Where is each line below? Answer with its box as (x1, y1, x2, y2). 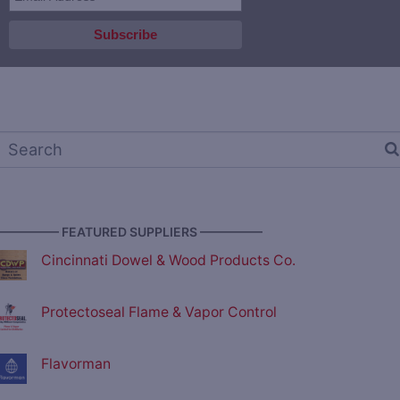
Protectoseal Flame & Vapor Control (41, 303, 277, 321)
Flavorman (41, 354, 111, 372)
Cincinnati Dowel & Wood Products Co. (41, 251, 296, 269)
